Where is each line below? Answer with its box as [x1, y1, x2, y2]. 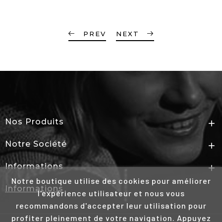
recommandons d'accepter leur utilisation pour [15, 201, 207, 210]
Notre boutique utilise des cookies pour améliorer [11, 176, 211, 185]
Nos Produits [5, 116, 64, 126]
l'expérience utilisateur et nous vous [37, 188, 185, 198]
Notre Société [5, 139, 67, 149]
